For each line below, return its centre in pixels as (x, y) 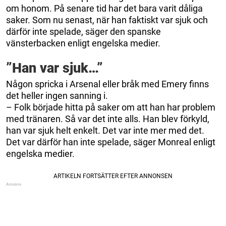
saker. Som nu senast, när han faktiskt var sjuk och (107, 20)
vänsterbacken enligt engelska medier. (83, 43)
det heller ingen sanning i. (57, 95)
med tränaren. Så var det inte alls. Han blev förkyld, (108, 119)
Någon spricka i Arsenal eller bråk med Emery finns (107, 84)
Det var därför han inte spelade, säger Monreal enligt (111, 142)
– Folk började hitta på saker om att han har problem (111, 107)
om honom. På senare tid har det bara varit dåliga (104, 8)
